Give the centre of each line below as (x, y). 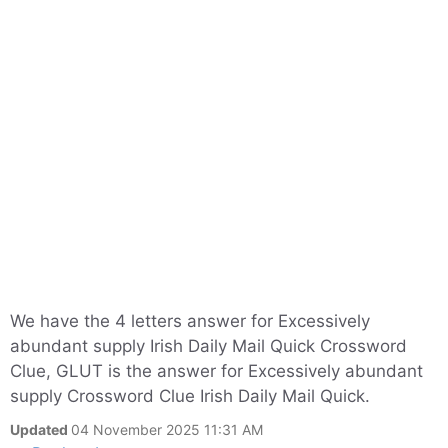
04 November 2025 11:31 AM (167, 429)
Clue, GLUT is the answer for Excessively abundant (216, 371)
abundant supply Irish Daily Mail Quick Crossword (208, 346)
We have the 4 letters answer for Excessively (190, 321)
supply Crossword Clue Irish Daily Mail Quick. (190, 396)
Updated (40, 429)
